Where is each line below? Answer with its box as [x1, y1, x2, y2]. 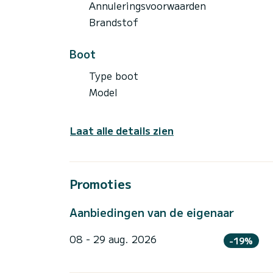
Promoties [69, 174, 131, 193]
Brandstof [89, 14, 138, 29]
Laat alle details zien [70, 122, 174, 138]
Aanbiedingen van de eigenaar [69, 204, 234, 220]
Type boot [89, 68, 138, 83]
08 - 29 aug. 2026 [69, 231, 157, 246]
